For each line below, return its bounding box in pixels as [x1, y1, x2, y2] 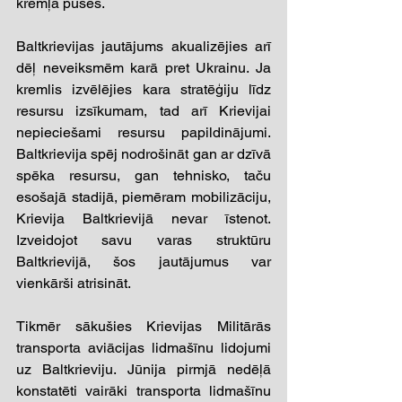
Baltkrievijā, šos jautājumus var [16, 252, 271, 270]
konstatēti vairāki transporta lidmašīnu [16, 381, 271, 399]
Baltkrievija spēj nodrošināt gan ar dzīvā [16, 144, 271, 162]
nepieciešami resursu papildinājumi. [16, 123, 271, 141]
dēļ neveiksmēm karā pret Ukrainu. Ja [16, 58, 271, 76]
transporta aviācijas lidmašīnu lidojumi [16, 338, 271, 356]
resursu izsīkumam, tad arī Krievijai [16, 101, 271, 119]
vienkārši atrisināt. [16, 274, 131, 292]
